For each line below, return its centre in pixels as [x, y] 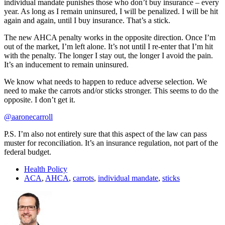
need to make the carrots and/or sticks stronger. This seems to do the [111, 90]
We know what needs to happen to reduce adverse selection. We [105, 81]
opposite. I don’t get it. [40, 99]
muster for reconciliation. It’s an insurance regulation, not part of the [111, 143]
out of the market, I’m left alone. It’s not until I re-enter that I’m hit [108, 46]
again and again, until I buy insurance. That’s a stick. [87, 20]
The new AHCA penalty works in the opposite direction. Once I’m [110, 37]
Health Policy [46, 169]
